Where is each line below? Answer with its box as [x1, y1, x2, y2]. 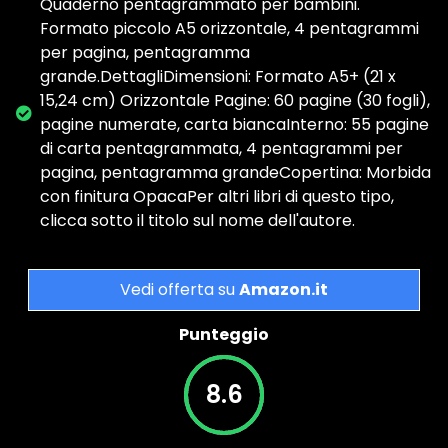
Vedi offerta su [120, 278, 239, 302]
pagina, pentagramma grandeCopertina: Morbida [40, 161, 431, 185]
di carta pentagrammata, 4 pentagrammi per [40, 137, 403, 161]
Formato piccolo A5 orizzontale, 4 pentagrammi [40, 17, 419, 41]
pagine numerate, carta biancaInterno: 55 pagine [40, 113, 429, 137]
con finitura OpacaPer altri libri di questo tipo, [40, 185, 394, 209]
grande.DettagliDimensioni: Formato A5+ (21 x [40, 65, 396, 89]
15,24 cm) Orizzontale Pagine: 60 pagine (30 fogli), [40, 89, 430, 113]
